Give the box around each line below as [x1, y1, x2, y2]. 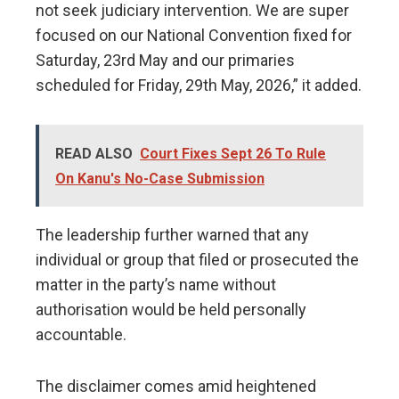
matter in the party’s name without [36, 275, 276, 295]
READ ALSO [55, 145, 133, 163]
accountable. [36, 325, 126, 345]
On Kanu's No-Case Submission [55, 170, 265, 188]
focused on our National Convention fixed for [36, 26, 352, 45]
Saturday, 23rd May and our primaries [36, 51, 295, 70]
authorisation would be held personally [36, 300, 306, 320]
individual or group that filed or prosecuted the [36, 250, 359, 270]
